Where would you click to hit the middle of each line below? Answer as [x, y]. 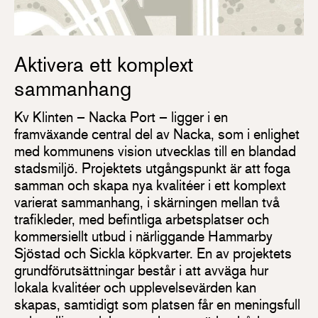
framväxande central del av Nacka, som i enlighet [157, 134]
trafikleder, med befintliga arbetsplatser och [142, 219]
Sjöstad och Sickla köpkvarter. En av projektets [153, 253]
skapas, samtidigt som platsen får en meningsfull [157, 305]
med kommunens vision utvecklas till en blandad [155, 151]
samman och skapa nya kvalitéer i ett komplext [150, 185]
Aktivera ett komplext [104, 64]
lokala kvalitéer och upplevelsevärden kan [135, 287]
